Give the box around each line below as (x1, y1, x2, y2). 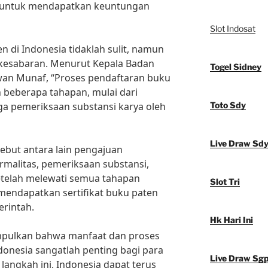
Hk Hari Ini (209, 215, 253, 226)
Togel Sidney (209, 62, 261, 72)
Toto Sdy (209, 100, 246, 111)
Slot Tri (209, 176, 240, 187)
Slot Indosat (209, 23, 255, 34)
